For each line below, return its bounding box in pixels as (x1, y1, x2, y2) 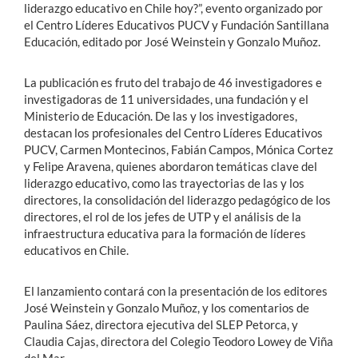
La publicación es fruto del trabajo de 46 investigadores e (24, 74, 322, 89)
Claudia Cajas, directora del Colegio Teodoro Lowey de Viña (24, 333, 333, 348)
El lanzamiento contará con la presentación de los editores (24, 283, 328, 298)
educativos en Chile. (24, 242, 129, 257)
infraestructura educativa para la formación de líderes (24, 225, 306, 241)
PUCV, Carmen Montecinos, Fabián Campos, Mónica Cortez (24, 141, 333, 157)
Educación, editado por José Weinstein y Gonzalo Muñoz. (24, 34, 320, 49)
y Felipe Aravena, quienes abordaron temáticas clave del (24, 158, 317, 173)
